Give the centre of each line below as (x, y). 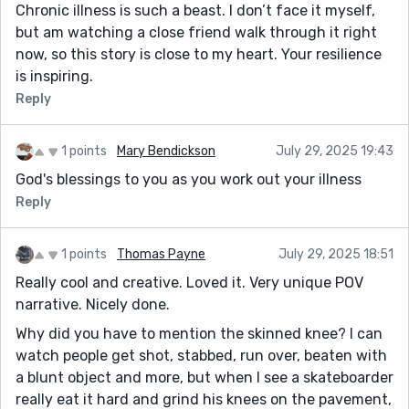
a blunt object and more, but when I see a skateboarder (204, 377)
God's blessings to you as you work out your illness (189, 179)
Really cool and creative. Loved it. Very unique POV (189, 282)
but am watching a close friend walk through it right (196, 32)
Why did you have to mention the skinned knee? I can (199, 333)
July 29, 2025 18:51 (336, 254)
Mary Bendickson (166, 151)
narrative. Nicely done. (93, 304)
